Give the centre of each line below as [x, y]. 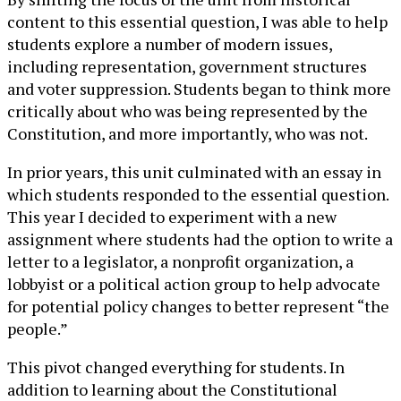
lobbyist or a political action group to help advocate [194, 283]
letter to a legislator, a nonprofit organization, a [180, 261]
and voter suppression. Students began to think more [199, 88]
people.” [38, 328]
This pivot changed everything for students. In [176, 367]
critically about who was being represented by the [188, 111]
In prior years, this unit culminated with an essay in [194, 171]
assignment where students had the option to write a [200, 239]
